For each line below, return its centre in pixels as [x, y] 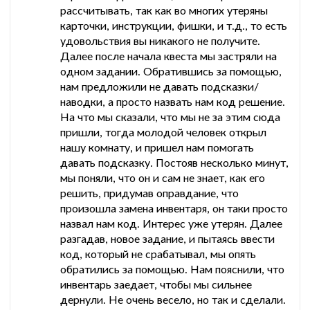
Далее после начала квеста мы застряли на [168, 56]
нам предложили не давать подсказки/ [159, 86]
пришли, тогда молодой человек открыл [163, 132]
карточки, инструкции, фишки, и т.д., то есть [174, 26]
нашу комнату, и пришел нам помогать [157, 147]
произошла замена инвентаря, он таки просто [174, 208]
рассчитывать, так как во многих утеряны [164, 10]
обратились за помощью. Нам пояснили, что [172, 269]
